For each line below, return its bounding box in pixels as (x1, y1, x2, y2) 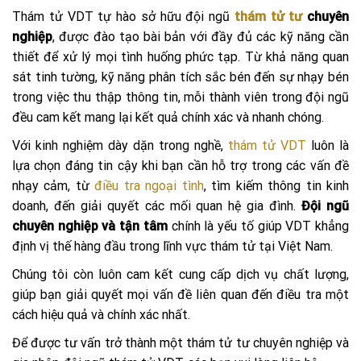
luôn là (306, 138, 349, 154)
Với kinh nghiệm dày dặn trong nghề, (12, 138, 228, 154)
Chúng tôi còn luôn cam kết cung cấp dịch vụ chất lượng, (12, 267, 349, 283)
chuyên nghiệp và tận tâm (12, 218, 168, 234)
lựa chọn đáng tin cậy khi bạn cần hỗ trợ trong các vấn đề (12, 158, 349, 174)
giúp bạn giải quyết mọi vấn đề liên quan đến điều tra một (12, 287, 349, 303)
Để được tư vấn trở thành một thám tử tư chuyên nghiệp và (12, 335, 349, 351)
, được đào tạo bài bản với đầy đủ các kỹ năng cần (52, 29, 349, 45)
